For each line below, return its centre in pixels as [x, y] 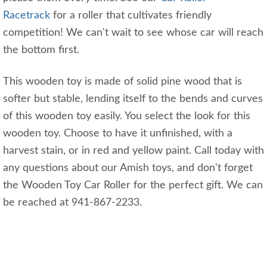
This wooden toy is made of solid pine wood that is [122, 82]
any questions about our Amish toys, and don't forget [128, 168]
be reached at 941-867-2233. [72, 203]
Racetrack [27, 16]
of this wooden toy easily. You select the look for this [127, 117]
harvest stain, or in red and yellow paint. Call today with [133, 151]
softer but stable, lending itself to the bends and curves [133, 99]
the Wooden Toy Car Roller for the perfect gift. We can [133, 186]
